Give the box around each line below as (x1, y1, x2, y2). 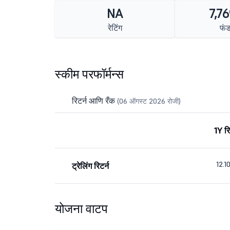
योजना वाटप (55, 201, 108, 217)
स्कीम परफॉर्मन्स (55, 66, 124, 82)
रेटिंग (107, 23, 122, 33)
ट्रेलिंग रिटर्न (72, 161, 109, 171)
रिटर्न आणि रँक (72, 95, 117, 106)
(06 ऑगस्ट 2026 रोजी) (117, 97, 181, 106)
